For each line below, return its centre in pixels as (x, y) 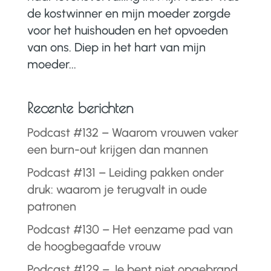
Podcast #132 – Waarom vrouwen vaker (132, 132)
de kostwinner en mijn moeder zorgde (129, 13)
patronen (51, 206)
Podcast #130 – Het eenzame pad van (130, 229)
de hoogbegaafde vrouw (94, 246)
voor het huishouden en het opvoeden (127, 30)
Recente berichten (80, 107)
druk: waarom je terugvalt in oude (117, 189)
